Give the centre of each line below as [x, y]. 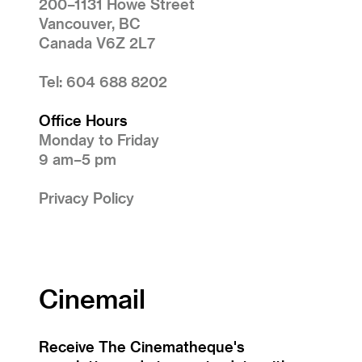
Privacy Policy [86, 197]
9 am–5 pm [78, 158]
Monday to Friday [99, 139]
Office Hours [83, 120]
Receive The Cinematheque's [142, 346]
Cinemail [92, 298]
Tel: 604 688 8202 [103, 81]
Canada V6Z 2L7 [97, 42]
